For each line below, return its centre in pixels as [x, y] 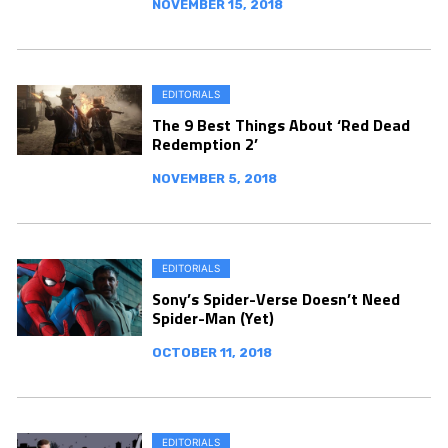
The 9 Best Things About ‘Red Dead [281, 124]
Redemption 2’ [205, 143]
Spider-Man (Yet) [213, 317]
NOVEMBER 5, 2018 [214, 178]
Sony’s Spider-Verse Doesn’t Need [276, 298]
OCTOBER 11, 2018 [212, 352]
